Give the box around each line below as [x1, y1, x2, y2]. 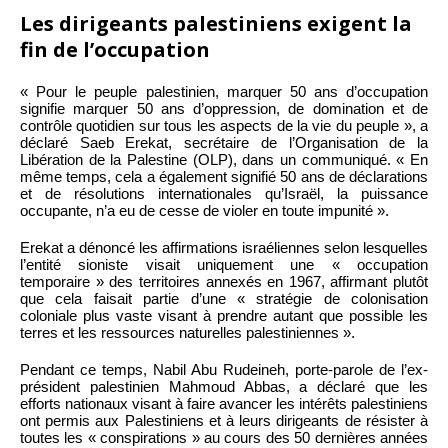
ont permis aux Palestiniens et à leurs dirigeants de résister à [20, 412, 428, 430]
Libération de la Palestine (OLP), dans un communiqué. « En [20, 151, 428, 169]
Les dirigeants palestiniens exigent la [20, 10, 412, 38]
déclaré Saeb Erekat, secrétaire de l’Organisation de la [20, 134, 428, 152]
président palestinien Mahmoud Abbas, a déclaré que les [20, 378, 428, 396]
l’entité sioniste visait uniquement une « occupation [20, 256, 428, 274]
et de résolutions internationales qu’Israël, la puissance [20, 185, 428, 203]
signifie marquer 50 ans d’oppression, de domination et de [20, 100, 428, 118]
